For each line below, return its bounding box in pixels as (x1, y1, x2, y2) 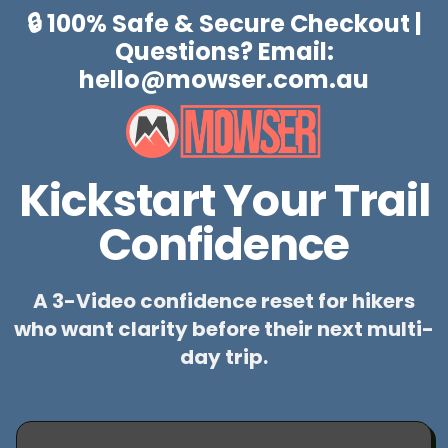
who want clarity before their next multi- (14, 315, 434, 344)
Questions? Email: (114, 35, 334, 68)
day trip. (180, 343, 268, 372)
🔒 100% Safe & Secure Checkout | (26, 7, 422, 40)
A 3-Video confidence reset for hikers (33, 287, 415, 316)
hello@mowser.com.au (79, 63, 369, 96)
